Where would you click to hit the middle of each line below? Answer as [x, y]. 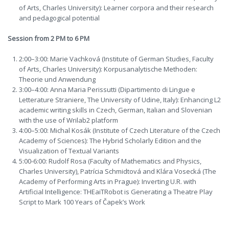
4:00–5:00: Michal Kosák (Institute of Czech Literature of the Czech [120, 130]
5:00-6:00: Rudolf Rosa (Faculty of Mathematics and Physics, [110, 161]
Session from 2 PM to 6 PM [49, 38]
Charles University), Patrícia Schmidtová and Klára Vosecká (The [118, 171]
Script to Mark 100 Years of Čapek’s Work [82, 202]
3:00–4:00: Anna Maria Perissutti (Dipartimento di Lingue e [107, 89]
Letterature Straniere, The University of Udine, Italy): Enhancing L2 [120, 100]
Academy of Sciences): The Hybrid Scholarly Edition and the [110, 141]
